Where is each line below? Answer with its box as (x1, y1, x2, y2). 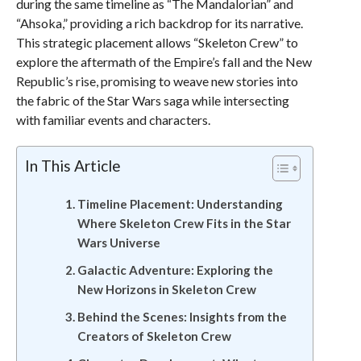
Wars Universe (77, 235, 160, 250)
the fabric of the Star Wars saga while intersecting (15, 93, 289, 108)
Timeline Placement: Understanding (77, 197, 283, 211)
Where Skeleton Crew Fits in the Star (77, 216, 291, 230)
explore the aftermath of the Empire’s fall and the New (15, 54, 312, 69)
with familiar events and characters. (15, 112, 210, 127)
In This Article (24, 156, 121, 175)
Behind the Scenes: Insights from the (77, 309, 287, 324)
